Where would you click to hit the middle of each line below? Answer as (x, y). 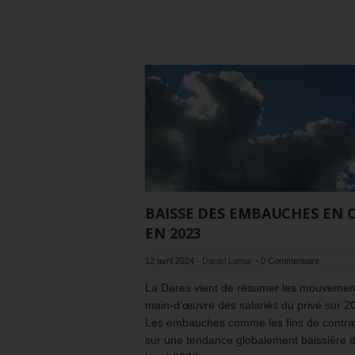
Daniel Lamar (227, 260)
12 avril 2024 (170, 260)
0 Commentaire (290, 260)
